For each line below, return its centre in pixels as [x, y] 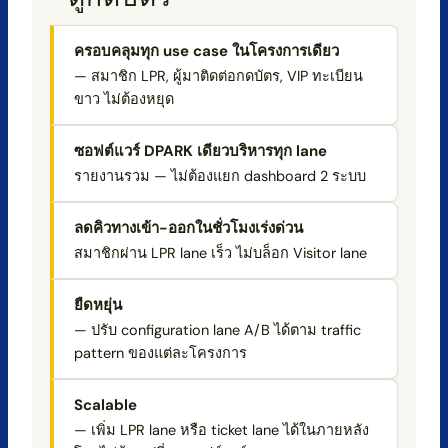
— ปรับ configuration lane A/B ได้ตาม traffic [217, 329]
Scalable [105, 404]
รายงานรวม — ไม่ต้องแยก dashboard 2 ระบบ [219, 175]
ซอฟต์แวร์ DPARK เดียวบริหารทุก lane [200, 150]
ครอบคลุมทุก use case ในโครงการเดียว [206, 50]
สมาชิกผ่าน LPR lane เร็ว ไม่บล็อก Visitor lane [220, 252]
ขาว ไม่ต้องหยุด [123, 98]
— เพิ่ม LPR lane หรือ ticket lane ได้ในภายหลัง [221, 429]
